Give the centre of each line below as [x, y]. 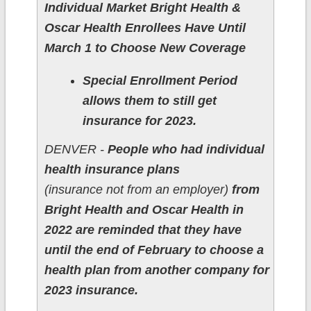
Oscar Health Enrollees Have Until [145, 28]
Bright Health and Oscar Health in [144, 210]
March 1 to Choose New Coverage [146, 48]
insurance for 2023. [141, 121]
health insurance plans [112, 170]
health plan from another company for [157, 270]
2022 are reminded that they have [143, 230]
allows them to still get [149, 101]
